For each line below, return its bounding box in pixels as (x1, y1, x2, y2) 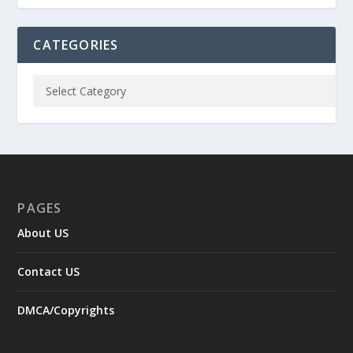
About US (17, 225, 69, 240)
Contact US (17, 263, 80, 279)
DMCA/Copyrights (17, 302, 115, 318)
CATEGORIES (33, 35, 119, 54)
